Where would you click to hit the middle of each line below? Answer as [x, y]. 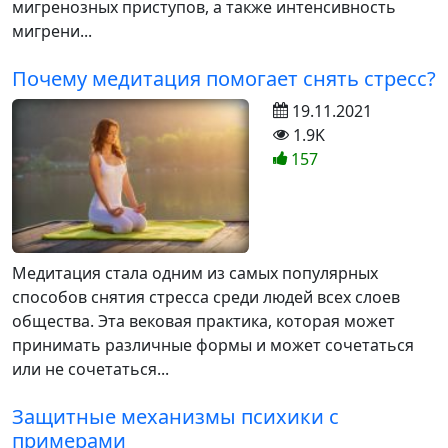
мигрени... [52, 30]
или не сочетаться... [90, 369]
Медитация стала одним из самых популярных [195, 273]
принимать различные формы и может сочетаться [213, 345]
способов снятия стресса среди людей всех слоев [206, 297]
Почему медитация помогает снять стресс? [224, 78]
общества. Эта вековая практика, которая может [203, 321]
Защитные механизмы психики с [175, 417]
